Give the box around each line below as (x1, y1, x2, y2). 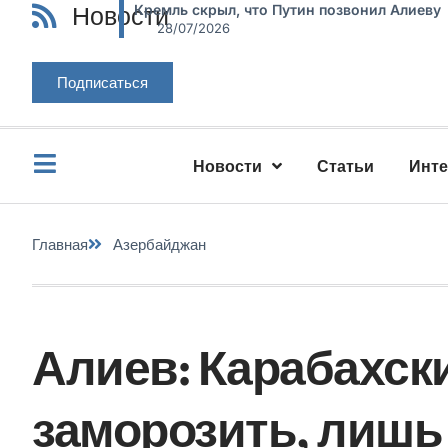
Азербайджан (113, 234, 206, 254)
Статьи (317, 156, 375, 176)
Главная (32, 234, 88, 254)
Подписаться (57, 72, 148, 92)
